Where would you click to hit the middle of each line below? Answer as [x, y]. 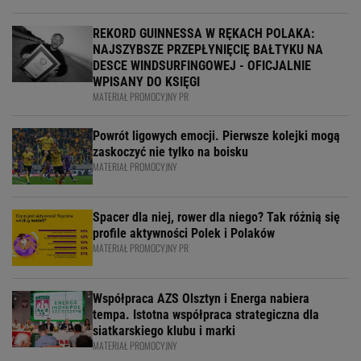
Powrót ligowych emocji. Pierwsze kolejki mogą [216, 136]
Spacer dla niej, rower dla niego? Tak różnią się [216, 217]
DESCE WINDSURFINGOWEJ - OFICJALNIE [202, 66]
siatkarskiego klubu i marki [164, 331]
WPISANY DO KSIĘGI [146, 82]
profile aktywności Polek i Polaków [184, 233]
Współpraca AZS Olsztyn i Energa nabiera [201, 299]
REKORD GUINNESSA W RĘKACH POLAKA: [203, 33]
